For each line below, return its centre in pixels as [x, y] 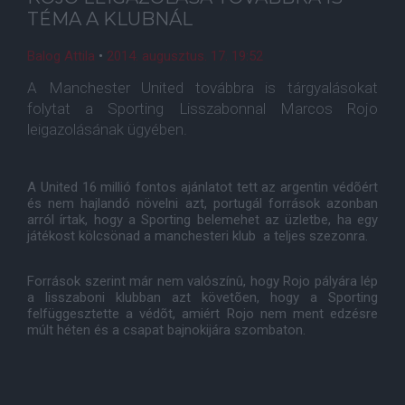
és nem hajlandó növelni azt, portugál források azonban [202, 203]
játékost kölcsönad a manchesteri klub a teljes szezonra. [198, 236]
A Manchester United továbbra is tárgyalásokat [202, 88]
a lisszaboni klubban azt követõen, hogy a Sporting [202, 297]
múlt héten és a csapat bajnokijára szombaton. [166, 330]
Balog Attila [61, 56]
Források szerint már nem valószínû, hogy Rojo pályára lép [202, 281]
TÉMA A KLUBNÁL [110, 19]
